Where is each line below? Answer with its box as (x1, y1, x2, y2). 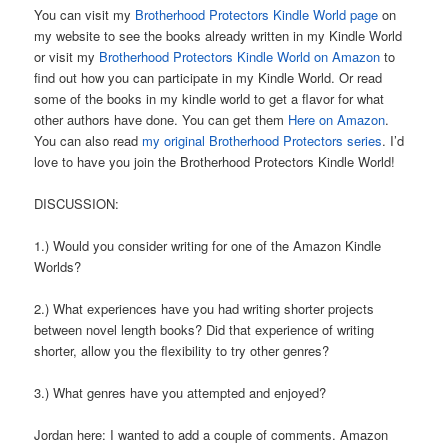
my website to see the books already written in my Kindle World (34, 25, 403, 45)
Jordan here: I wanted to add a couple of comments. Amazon (34, 425, 389, 445)
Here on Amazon (288, 109, 386, 129)
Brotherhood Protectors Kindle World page (135, 4, 379, 24)
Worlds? (34, 257, 82, 277)
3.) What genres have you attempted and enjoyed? (34, 383, 327, 403)
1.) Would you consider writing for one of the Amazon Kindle (34, 236, 382, 256)
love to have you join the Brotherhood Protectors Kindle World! (34, 151, 396, 171)
